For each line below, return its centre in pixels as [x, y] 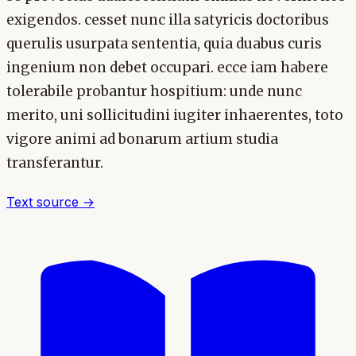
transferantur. [55, 163]
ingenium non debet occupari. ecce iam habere [167, 67]
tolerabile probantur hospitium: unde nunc [154, 91]
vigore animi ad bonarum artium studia [142, 139]
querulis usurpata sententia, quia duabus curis [164, 43]
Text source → [50, 202]
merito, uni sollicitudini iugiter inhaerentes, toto [175, 115]
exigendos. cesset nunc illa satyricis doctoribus [168, 19]
